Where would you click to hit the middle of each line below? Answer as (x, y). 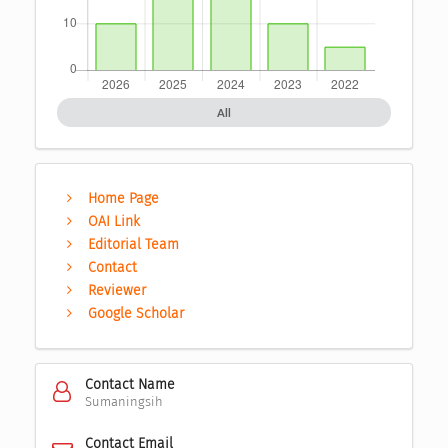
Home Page (124, 198)
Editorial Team (134, 244)
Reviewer (117, 290)
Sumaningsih (123, 401)
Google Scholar (136, 313)
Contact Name (129, 384)
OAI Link (114, 221)
